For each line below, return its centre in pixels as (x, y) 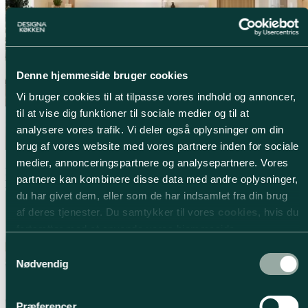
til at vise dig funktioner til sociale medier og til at (132, 113)
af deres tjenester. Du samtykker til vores (117, 212)
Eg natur (24, 184)
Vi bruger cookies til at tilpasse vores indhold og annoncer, (156, 97)
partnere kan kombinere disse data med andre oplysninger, (157, 179)
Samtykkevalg (38, 250)
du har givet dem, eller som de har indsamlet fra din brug (152, 196)
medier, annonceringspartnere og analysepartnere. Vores (152, 163)
